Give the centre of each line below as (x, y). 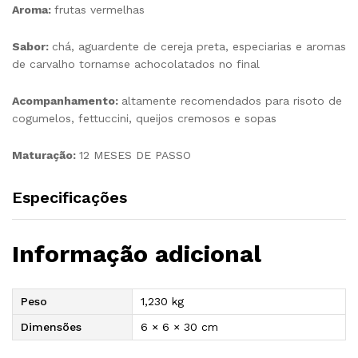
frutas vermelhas (99, 10)
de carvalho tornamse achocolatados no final (136, 64)
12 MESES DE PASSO (135, 155)
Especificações (70, 197)
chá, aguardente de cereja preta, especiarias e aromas (199, 47)
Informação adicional (137, 253)
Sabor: (32, 47)
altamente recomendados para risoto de (232, 100)
